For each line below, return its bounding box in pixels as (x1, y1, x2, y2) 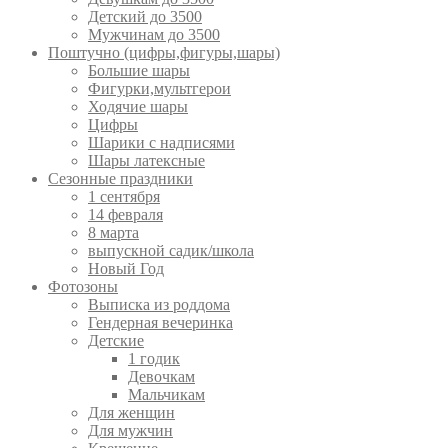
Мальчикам (128, 386, 205, 404)
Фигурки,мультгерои (88, 80, 231, 98)
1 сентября (88, 188, 160, 206)
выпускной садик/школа (88, 242, 254, 260)
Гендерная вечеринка (88, 314, 233, 332)
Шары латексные (88, 152, 205, 170)
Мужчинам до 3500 (88, 26, 220, 44)
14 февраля (88, 206, 163, 224)
